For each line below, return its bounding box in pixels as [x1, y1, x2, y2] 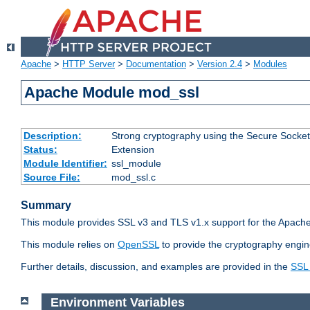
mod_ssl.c [111, 172, 156, 183]
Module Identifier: [23, 158, 107, 170]
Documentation [126, 59, 186, 70]
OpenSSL [118, 239, 159, 250]
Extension [111, 144, 154, 156]
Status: [23, 144, 57, 156]
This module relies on [21, 239, 118, 250]
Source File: [23, 172, 80, 183]
